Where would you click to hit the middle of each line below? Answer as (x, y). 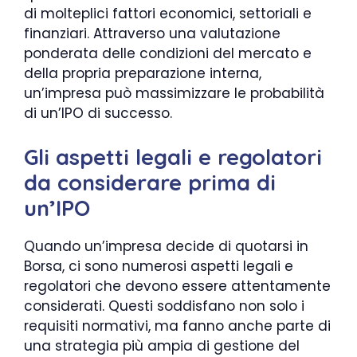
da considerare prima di (150, 182)
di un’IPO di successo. (98, 114)
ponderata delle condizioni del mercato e (168, 54)
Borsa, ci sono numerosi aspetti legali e (159, 266)
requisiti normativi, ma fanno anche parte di (177, 326)
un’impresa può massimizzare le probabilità (174, 94)
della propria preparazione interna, (143, 74)
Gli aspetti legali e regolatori (173, 157)
